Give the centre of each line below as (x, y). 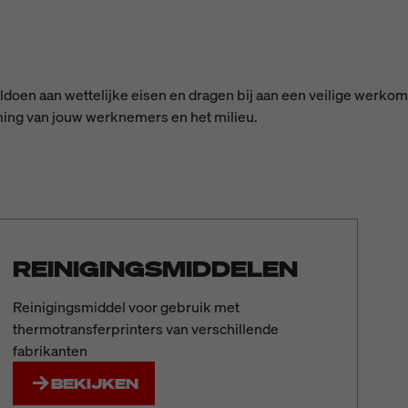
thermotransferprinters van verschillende (145, 329)
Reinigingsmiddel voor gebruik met (126, 307)
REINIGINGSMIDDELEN (155, 269)
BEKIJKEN (94, 383)
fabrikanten (50, 351)
